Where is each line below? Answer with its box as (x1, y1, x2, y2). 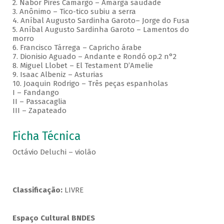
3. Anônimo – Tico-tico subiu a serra (12, 7, 138, 16)
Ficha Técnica (12, 129, 80, 143)
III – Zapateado (12, 106, 66, 115)
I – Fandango (12, 88, 63, 97)
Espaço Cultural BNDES (12, 213, 95, 223)
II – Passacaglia (12, 97, 72, 106)
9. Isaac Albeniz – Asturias (12, 70, 105, 79)
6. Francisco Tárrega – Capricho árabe (12, 43, 143, 52)
